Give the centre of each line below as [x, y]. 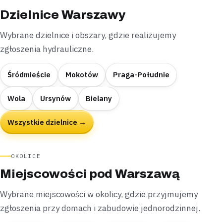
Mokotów [82, 75]
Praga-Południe [141, 75]
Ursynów [55, 99]
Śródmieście [29, 75]
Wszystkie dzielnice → [47, 122]
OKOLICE [26, 156]
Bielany [99, 99]
